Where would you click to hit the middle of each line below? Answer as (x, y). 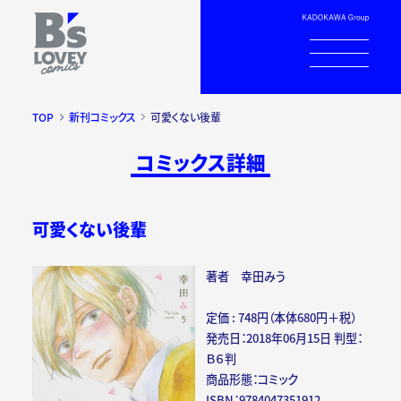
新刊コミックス (102, 117)
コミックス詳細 (200, 162)
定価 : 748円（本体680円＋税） (282, 318)
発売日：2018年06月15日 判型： (285, 338)
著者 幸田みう (246, 277)
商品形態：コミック (252, 380)
